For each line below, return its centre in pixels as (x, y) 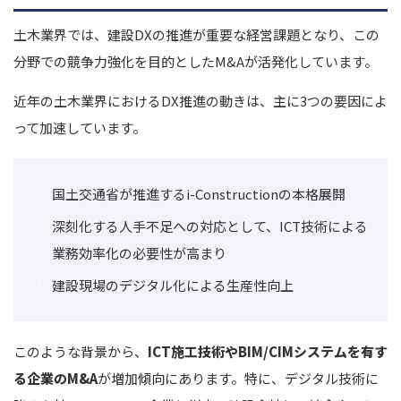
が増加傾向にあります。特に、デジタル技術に (238, 378)
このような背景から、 (81, 351)
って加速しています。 (80, 127)
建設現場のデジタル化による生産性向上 (173, 285)
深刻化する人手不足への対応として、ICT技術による (210, 226)
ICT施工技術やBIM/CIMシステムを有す (268, 351)
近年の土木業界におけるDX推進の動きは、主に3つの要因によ (200, 100)
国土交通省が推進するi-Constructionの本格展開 (199, 193)
